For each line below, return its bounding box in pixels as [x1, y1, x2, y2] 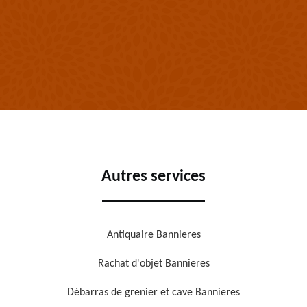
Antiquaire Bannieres [106, 230, 201, 241]
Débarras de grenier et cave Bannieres [67, 287, 240, 298]
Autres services [101, 169, 206, 185]
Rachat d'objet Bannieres [97, 258, 210, 269]
